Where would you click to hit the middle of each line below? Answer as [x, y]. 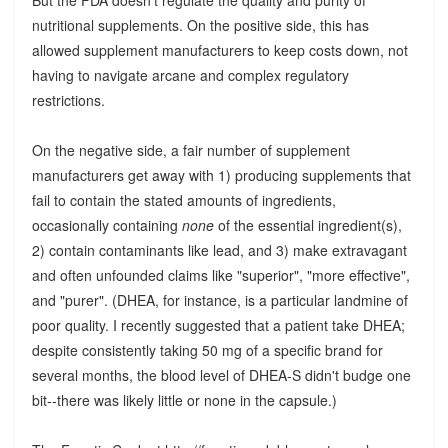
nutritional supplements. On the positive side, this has [200, 24]
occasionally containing [106, 224]
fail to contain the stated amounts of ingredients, [183, 199]
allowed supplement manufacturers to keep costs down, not [219, 49]
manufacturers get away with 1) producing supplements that [221, 174]
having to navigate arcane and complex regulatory [190, 74]
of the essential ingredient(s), [307, 224]
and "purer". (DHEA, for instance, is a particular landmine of [219, 299]
